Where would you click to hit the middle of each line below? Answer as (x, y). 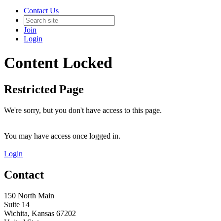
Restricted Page (44, 89)
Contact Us (41, 11)
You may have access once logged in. (62, 136)
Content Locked (58, 63)
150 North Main (29, 195)
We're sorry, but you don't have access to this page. (83, 110)
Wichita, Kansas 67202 (40, 213)
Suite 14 (17, 204)
